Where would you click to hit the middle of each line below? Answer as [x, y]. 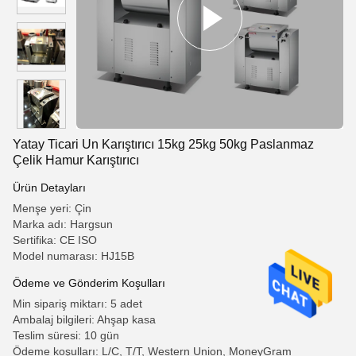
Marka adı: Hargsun [63, 224]
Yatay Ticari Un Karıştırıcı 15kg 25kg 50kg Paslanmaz [163, 144]
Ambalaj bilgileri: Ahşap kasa [84, 319]
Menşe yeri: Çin [52, 208]
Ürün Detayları [49, 188]
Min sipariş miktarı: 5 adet [77, 304]
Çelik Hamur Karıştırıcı [76, 160]
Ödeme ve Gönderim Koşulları [89, 283]
